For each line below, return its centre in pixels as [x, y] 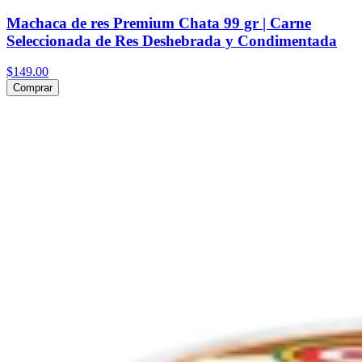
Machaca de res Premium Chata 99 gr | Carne [159, 23]
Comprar [33, 88]
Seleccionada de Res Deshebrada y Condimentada [172, 40]
